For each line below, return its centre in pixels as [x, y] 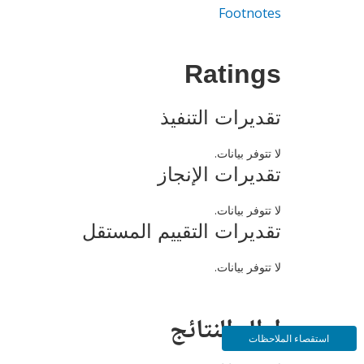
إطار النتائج [225, 331]
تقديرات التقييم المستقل [182, 231]
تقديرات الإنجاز [219, 174]
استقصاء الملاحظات [289, 338]
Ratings [233, 77]
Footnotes [250, 13]
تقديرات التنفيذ [221, 117]
